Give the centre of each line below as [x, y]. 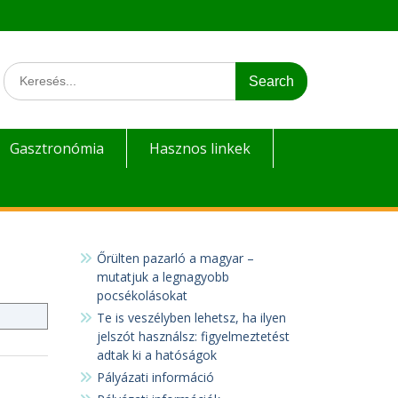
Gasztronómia [57, 148]
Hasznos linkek [200, 148]
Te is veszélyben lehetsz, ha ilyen [191, 318]
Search [22, 71]
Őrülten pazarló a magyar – [175, 258]
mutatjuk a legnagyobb [163, 277]
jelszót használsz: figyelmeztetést [193, 336]
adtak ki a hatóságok [156, 355]
